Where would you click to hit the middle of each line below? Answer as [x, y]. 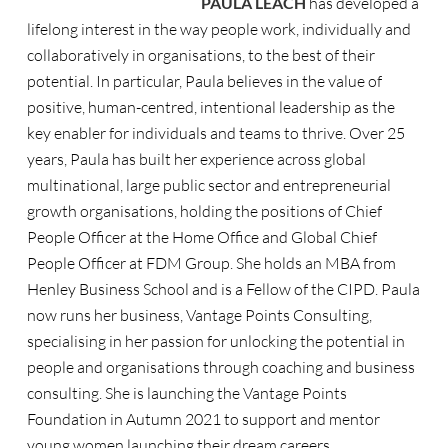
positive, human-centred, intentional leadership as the [210, 107]
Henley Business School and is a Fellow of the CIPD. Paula [223, 289]
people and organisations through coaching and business [220, 367]
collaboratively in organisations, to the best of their [200, 55]
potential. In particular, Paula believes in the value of [204, 81]
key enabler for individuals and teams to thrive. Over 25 [215, 133]
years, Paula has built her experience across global [196, 159]
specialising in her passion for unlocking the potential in [215, 341]
